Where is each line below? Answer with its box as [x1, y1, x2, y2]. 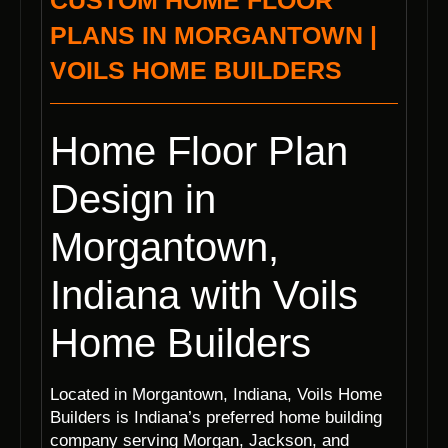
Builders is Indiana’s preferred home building [50, 408, 382, 428]
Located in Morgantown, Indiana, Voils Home [50, 385, 382, 405]
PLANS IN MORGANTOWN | [50, 21, 377, 50]
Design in [50, 177, 216, 222]
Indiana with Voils [50, 273, 358, 318]
